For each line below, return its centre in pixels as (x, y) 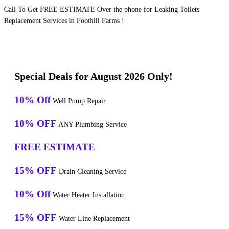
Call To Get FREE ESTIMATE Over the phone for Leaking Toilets (102, 10)
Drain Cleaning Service (91, 172)
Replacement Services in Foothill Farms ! (64, 21)
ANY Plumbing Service (92, 125)
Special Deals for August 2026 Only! (94, 76)
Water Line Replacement (93, 219)
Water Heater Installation (88, 195)
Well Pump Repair (78, 101)
